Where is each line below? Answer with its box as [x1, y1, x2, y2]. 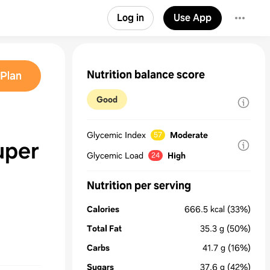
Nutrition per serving [87, 178, 191, 193]
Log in [117, 11, 144, 24]
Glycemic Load [87, 150, 143, 161]
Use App [174, 11, 212, 24]
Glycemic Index [87, 130, 146, 140]
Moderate [170, 130, 208, 140]
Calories [87, 204, 119, 215]
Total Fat [87, 223, 122, 234]
